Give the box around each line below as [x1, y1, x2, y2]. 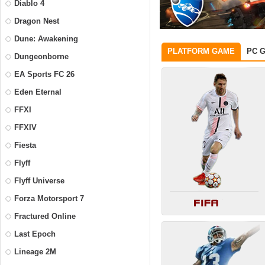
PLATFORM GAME [167, 46, 235, 56]
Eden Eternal [14, 88, 62, 97]
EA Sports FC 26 [14, 70, 75, 79]
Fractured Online [14, 212, 76, 221]
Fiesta [14, 141, 36, 150]
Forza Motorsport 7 [14, 194, 84, 203]
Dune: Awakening [14, 34, 78, 44]
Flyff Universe [14, 176, 64, 186]
